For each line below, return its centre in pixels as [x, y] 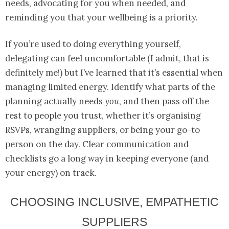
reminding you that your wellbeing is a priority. [101, 18]
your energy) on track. [51, 173]
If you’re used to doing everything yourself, [93, 44]
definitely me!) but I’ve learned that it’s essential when [114, 73]
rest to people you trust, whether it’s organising [103, 116]
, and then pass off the [164, 101]
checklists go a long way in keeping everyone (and [107, 159]
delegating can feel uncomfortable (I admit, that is [107, 59]
